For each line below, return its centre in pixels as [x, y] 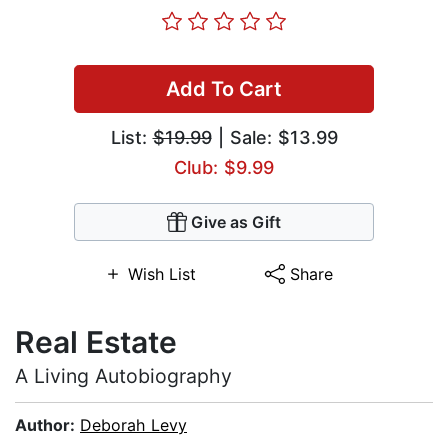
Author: [47, 425]
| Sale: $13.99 [274, 138]
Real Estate [96, 342]
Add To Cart [224, 89]
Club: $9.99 [224, 168]
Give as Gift [236, 222]
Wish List [161, 274]
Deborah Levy [133, 425]
